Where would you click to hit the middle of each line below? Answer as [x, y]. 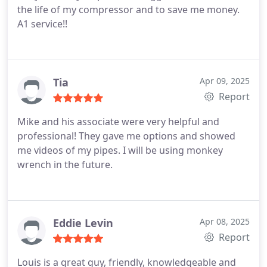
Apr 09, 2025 [225, 81]
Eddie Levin [83, 223]
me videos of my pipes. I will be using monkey [120, 150]
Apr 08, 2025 [225, 221]
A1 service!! [42, 24]
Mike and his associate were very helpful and [118, 122]
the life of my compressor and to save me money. [128, 10]
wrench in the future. [65, 164]
